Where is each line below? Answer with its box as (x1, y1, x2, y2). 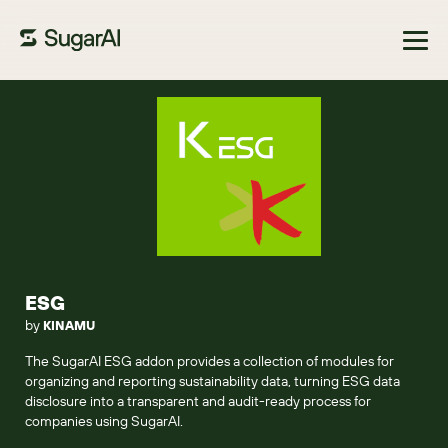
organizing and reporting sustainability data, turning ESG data (25, 372, 400, 390)
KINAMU (43, 317, 95, 333)
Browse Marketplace (30, 96, 158, 114)
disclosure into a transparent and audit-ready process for (25, 392, 371, 410)
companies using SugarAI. (25, 412, 183, 430)
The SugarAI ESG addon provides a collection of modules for (25, 352, 394, 370)
